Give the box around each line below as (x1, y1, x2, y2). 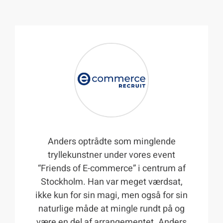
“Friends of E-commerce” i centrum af (37, 162, 186, 176)
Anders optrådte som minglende (47, 135, 176, 149)
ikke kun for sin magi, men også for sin (35, 189, 188, 203)
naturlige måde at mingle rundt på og (38, 202, 185, 216)
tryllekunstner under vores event (48, 148, 175, 162)
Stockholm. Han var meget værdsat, (40, 175, 183, 189)
